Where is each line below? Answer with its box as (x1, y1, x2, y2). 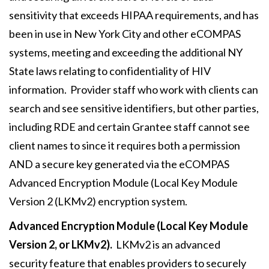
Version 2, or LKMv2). (9, 238, 112, 251)
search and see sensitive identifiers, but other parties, (9, 101, 259, 115)
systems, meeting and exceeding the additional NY (9, 46, 243, 59)
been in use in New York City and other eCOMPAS (9, 27, 241, 40)
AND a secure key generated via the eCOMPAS (9, 157, 229, 171)
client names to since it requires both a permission (9, 139, 240, 152)
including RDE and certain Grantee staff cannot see (9, 120, 250, 133)
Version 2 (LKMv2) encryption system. (9, 195, 191, 208)
